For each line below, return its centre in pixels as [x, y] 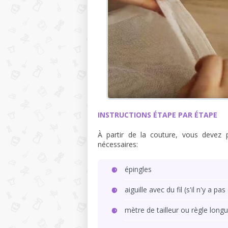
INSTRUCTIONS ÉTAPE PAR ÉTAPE [158, 115]
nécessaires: [118, 144]
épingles [138, 169]
